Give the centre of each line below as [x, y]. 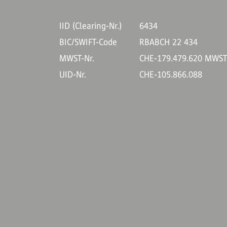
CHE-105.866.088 [171, 74]
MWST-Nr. [77, 58]
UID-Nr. [73, 74]
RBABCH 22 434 [169, 42]
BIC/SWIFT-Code [88, 42]
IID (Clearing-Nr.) [90, 26]
